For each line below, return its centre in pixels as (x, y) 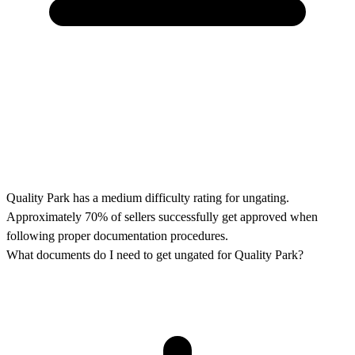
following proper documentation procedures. (117, 235)
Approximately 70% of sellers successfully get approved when (162, 216)
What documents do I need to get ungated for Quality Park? (155, 254)
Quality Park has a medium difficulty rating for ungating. (148, 197)
